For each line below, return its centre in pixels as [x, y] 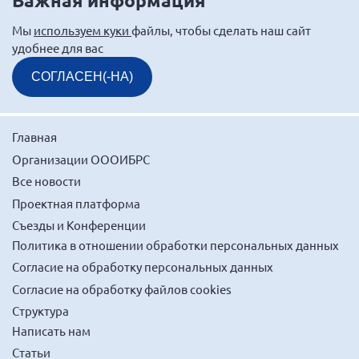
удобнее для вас [58, 48]
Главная [34, 137]
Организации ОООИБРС [81, 159]
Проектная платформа [76, 203]
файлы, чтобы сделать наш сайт [221, 30]
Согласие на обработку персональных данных [143, 267]
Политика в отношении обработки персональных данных [175, 244]
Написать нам [51, 330]
